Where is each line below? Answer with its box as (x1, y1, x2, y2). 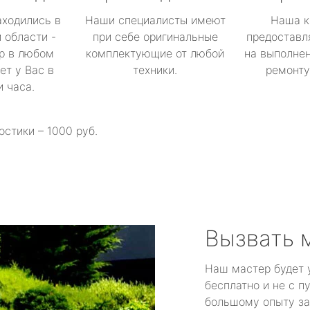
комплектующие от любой (86, 46, 224, 60)
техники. (133, 63, 177, 77)
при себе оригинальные (92, 30, 218, 44)
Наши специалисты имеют (84, 13, 226, 27)
